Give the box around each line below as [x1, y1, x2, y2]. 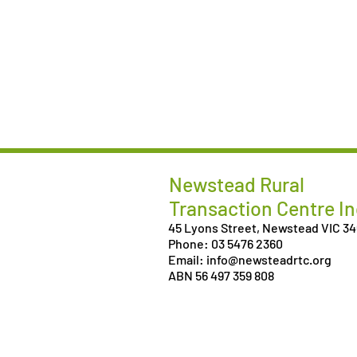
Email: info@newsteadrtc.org [168, 252, 331, 267]
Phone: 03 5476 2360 [168, 236, 283, 251]
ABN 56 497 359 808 [168, 268, 274, 283]
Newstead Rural [169, 172, 304, 196]
